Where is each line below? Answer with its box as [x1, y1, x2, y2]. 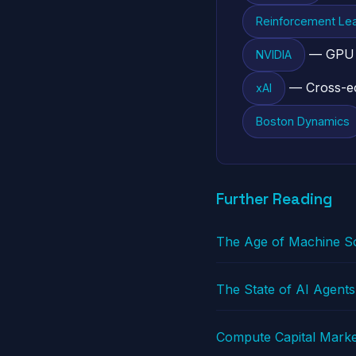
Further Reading [216, 189, 332, 209]
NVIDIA [256, 48, 292, 61]
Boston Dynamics [256, 114, 350, 128]
